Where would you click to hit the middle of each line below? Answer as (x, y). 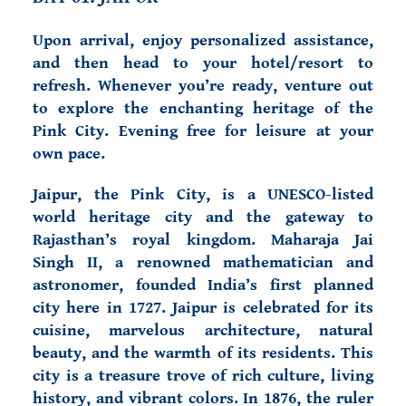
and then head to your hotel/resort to (203, 63)
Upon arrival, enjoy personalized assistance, (203, 40)
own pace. (69, 154)
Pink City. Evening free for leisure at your (203, 131)
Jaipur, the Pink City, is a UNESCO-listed (203, 194)
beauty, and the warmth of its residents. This (203, 353)
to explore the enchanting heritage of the (203, 108)
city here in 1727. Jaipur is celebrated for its (203, 308)
